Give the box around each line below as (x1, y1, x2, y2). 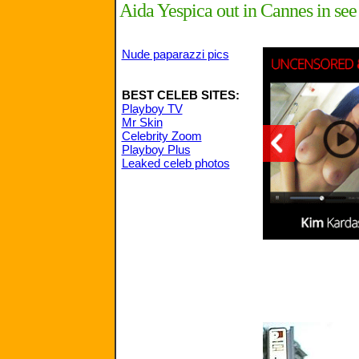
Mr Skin (121, 115, 163, 129)
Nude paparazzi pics (121, 47, 229, 61)
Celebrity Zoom (121, 129, 202, 143)
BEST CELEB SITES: (121, 88, 240, 102)
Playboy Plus (121, 143, 191, 156)
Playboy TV (121, 102, 183, 115)
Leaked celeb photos (121, 156, 230, 170)
